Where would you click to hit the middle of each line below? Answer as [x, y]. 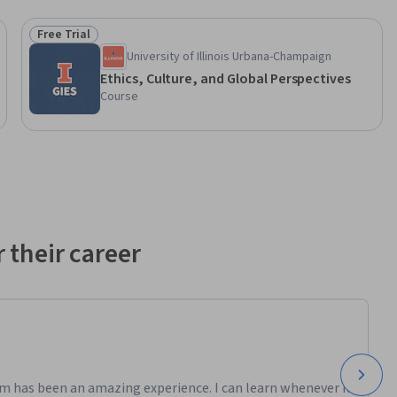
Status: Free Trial [88, 44]
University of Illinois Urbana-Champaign [229, 57]
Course [119, 97]
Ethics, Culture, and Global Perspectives [226, 79]
